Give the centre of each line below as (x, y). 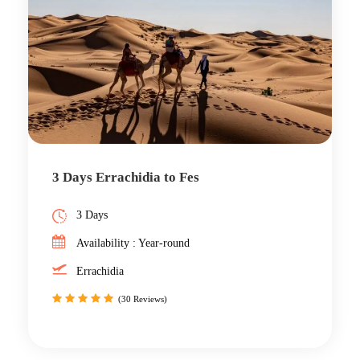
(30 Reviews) (143, 299)
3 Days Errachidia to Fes (126, 178)
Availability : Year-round (133, 243)
